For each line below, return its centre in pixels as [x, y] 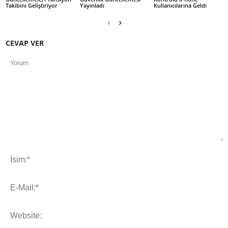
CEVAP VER [25, 43]
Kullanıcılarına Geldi [180, 5]
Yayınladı [92, 5]
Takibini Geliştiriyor [32, 5]
